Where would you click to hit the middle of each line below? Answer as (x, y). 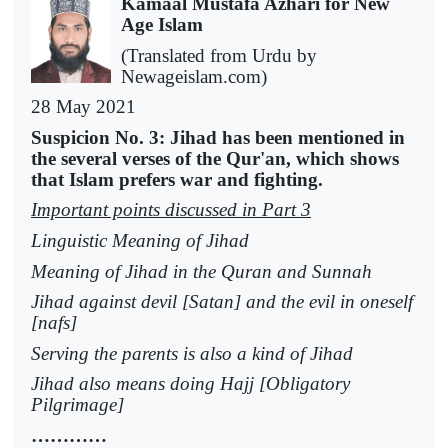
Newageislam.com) (194, 76)
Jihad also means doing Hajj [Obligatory (190, 384)
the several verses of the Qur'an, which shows (215, 158)
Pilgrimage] (77, 405)
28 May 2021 (83, 107)
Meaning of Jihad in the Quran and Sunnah (201, 271)
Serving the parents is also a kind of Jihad (192, 353)
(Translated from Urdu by (219, 55)
